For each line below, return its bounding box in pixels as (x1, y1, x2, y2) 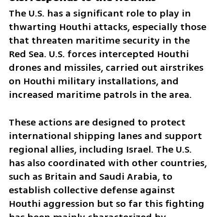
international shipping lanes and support (8, 128, 202, 143)
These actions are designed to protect (8, 115, 186, 129)
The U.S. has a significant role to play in (8, 6, 191, 20)
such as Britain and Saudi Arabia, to (8, 169, 172, 184)
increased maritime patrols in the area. (8, 87, 194, 102)
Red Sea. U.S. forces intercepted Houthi (8, 46, 189, 61)
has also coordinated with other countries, (8, 155, 207, 170)
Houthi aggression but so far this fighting (8, 196, 204, 211)
